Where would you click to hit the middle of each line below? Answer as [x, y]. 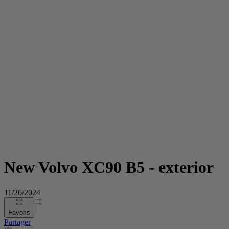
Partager [17, 222]
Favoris [19, 212]
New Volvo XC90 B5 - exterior [109, 167]
